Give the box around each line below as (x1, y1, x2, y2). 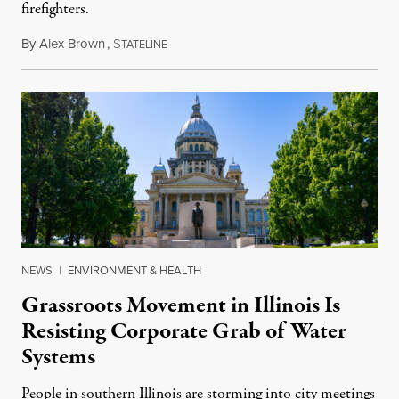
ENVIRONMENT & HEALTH (68, 261, 201, 279)
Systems (21, 340, 95, 373)
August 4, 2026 (167, 33, 250, 53)
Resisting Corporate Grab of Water (21, 314, 346, 347)
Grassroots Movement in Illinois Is (21, 289, 340, 322)
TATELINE (121, 36, 167, 53)
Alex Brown (39, 33, 105, 53)
